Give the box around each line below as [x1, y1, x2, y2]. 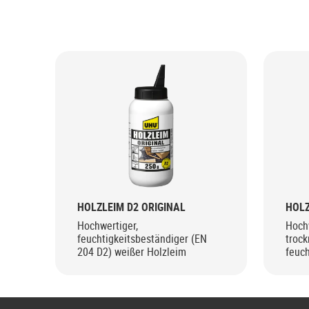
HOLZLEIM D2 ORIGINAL [77, 199, 186, 215]
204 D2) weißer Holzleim [77, 243, 186, 259]
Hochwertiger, [77, 217, 138, 233]
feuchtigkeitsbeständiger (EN [77, 230, 207, 246]
